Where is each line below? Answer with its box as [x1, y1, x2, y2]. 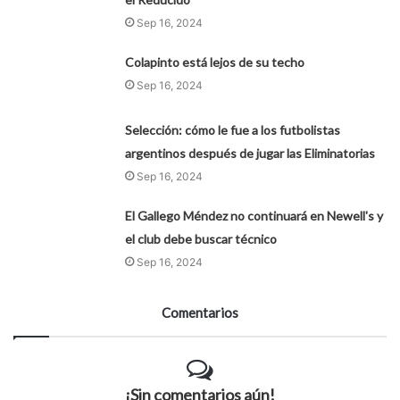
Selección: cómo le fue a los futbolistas [125, 122, 341, 138]
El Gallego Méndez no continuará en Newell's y [125, 208, 384, 224]
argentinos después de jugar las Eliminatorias [125, 146, 376, 162]
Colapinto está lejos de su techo [125, 54, 305, 71]
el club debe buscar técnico [125, 231, 278, 247]
